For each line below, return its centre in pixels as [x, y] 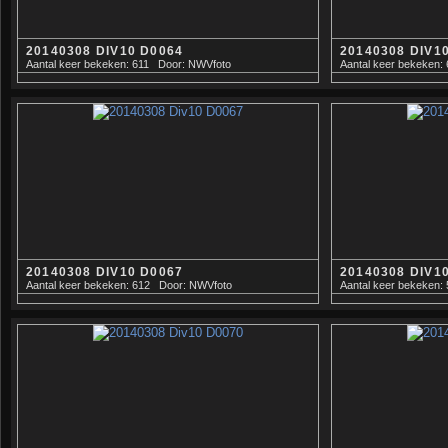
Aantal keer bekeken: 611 [87, 63]
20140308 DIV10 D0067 [105, 271]
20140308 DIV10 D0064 [105, 50]
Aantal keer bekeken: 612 [88, 284]
